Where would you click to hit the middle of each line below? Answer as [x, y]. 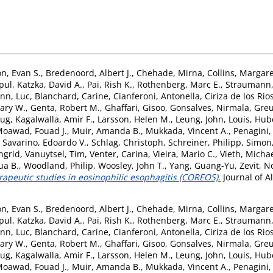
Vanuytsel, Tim [55, 154]
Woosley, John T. [131, 165]
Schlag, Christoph [127, 142]
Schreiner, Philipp [205, 142]
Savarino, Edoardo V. [44, 142]
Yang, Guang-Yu [202, 165]
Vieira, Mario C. [184, 154]
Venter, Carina [119, 154]
